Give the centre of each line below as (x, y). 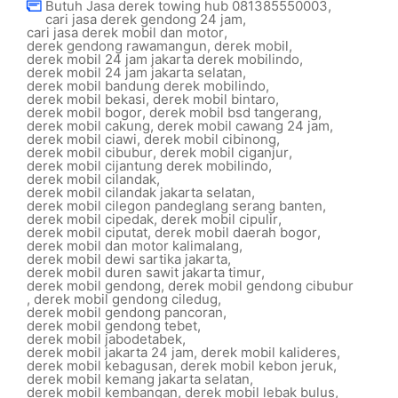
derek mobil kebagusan (100, 366)
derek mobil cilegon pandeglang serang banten (175, 206)
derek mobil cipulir (219, 219)
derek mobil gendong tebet (112, 326)
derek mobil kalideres (269, 352)
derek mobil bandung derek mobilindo (146, 86)
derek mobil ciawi (82, 139)
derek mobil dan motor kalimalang (133, 246)
